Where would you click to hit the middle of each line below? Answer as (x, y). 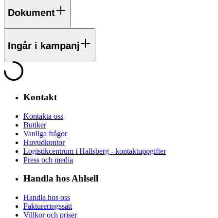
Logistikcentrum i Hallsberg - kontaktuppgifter (95, 151)
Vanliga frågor (45, 133)
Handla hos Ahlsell (61, 179)
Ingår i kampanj (44, 46)
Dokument (31, 13)
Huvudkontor (44, 142)
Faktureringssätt (48, 206)
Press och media (48, 160)
